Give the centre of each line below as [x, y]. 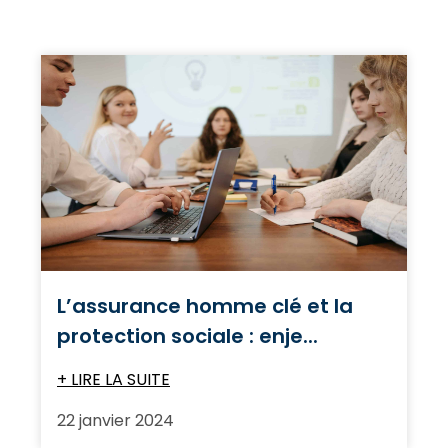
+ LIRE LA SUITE [113, 379]
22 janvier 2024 [115, 420]
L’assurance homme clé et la [205, 305]
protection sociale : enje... [187, 335]
